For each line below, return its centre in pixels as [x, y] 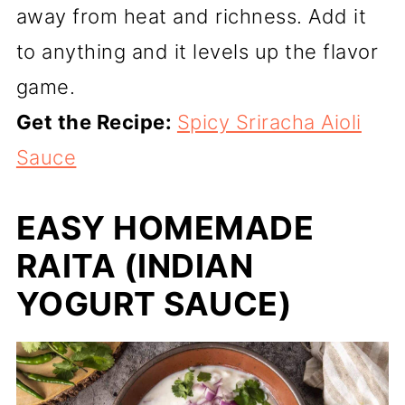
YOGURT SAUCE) [154, 304]
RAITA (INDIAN [135, 266]
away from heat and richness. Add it [191, 17]
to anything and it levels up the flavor [197, 52]
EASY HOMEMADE [165, 228]
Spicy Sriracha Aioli [269, 122]
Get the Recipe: [96, 122]
